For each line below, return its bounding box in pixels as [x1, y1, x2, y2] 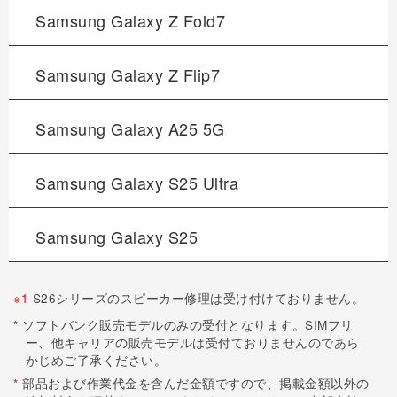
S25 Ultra [167, 170, 238, 194]
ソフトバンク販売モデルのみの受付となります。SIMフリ [18, 315, 354, 333]
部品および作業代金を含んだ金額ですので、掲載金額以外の [18, 374, 370, 393]
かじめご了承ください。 [25, 350, 167, 369]
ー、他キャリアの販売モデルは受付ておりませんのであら [25, 332, 360, 351]
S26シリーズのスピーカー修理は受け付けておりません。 [28, 288, 364, 307]
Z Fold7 [167, 8, 225, 32]
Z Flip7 [167, 62, 220, 86]
